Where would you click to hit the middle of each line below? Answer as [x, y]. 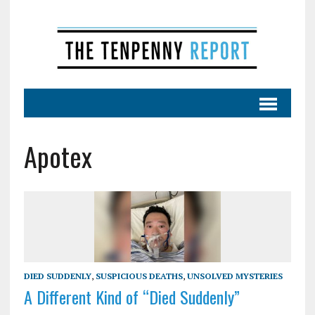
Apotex [58, 156]
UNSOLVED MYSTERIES [234, 276]
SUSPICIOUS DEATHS [139, 276]
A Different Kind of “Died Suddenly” [131, 297]
